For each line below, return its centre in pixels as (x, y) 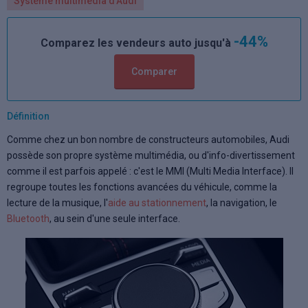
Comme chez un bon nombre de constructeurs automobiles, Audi (148, 140)
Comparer (154, 71)
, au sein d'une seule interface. (115, 219)
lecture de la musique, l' (57, 203)
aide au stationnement (157, 203)
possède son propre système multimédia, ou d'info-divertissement (151, 155)
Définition (28, 116)
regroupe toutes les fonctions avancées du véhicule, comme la (142, 187)
